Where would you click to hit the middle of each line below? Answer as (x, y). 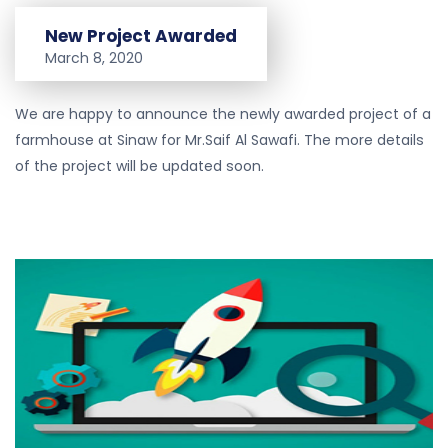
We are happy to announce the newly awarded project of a (223, 114)
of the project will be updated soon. (139, 166)
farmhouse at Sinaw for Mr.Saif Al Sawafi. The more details (219, 140)
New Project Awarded (141, 36)
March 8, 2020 (94, 58)
